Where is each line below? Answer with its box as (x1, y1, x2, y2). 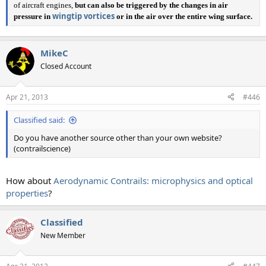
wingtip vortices (52, 10, 115, 21)
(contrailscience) (14, 142, 71, 154)
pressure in (14, 11, 52, 21)
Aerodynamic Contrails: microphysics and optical (53, 175, 253, 187)
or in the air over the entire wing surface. (115, 11, 252, 21)
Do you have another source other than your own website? (14, 132, 222, 143)
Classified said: (14, 114, 65, 125)
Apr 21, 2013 (6, 91, 48, 102)
